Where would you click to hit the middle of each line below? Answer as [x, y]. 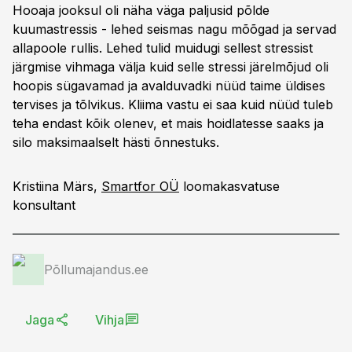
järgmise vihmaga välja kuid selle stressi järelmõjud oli [170, 67]
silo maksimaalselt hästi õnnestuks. [116, 142]
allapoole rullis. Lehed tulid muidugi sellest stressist [163, 48]
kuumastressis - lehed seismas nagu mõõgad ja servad [174, 29]
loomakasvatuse [229, 186]
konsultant [44, 205]
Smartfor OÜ [140, 186]
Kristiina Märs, [57, 186]
